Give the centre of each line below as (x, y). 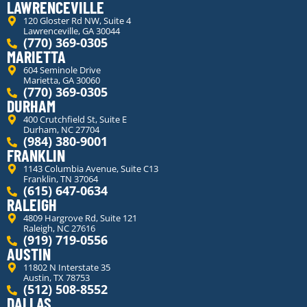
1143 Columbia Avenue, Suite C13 (90, 169)
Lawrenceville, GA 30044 (71, 31)
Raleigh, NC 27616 (59, 229)
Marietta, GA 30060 (61, 81)
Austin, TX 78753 (56, 278)
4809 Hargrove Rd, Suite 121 (80, 218)
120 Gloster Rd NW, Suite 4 (77, 21)
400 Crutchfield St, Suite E (75, 120)
